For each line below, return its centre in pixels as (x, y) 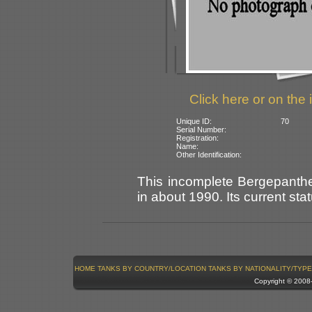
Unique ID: (194, 121)
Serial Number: (202, 129)
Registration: (198, 138)
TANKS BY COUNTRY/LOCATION (151, 268)
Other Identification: (209, 154)
